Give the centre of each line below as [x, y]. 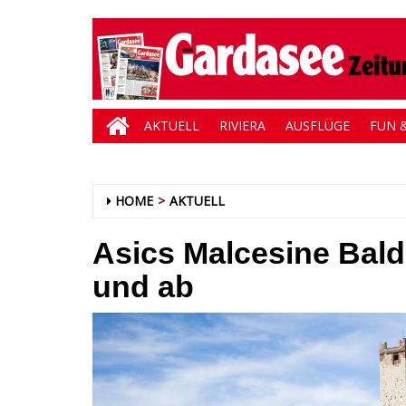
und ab [143, 286]
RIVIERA [242, 126]
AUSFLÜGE [318, 126]
